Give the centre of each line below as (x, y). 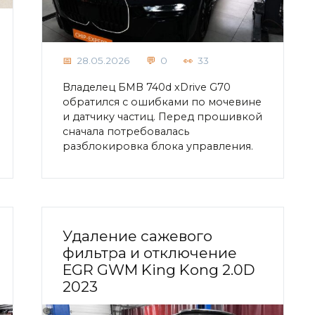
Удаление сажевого (137, 236)
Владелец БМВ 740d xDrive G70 (147, 87)
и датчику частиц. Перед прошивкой (162, 116)
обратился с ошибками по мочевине (162, 102)
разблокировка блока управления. (158, 146)
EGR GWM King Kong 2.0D (159, 270)
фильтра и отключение (150, 253)
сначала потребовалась (126, 131)
